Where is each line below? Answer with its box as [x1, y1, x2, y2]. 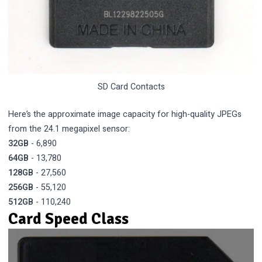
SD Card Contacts [97, 81, 165, 94]
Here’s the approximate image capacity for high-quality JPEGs [8, 108, 242, 120]
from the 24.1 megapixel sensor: [8, 122, 130, 135]
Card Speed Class [8, 209, 129, 229]
